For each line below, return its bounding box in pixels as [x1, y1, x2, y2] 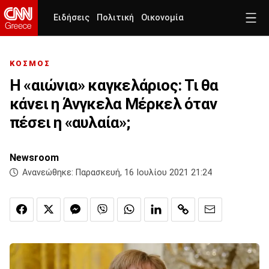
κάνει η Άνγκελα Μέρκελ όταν [10, 95, 217, 113]
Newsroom [10, 152, 59, 164]
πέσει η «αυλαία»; [10, 113, 130, 132]
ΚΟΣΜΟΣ [10, 59, 50, 68]
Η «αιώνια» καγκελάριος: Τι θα [10, 76, 219, 95]
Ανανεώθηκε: [20, 168, 76, 178]
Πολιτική [97, 13, 134, 23]
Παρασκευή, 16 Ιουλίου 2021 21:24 [76, 168, 212, 178]
